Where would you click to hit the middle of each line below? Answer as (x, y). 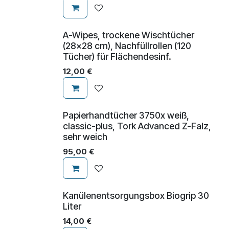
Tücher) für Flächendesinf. (117, 57)
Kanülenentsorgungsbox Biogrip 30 (136, 196)
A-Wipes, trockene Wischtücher (129, 35)
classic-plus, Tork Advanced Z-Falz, (137, 126)
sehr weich (85, 137)
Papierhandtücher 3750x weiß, (126, 116)
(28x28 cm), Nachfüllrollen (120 (127, 46)
